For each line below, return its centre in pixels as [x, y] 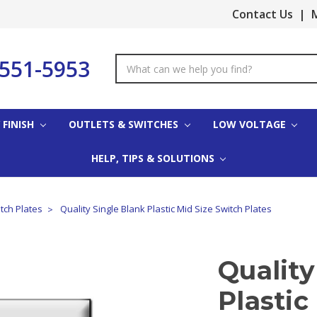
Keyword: [137, 76]
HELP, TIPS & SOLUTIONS [154, 158]
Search [131, 61]
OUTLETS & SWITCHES [125, 124]
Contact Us [263, 14]
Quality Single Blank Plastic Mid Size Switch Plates [166, 208]
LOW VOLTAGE [250, 124]
